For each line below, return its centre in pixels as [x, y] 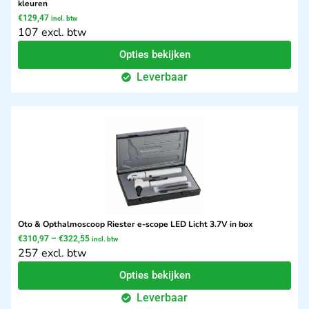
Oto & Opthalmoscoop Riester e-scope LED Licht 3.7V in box [136, 225]
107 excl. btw [52, 33]
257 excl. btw [52, 253]
